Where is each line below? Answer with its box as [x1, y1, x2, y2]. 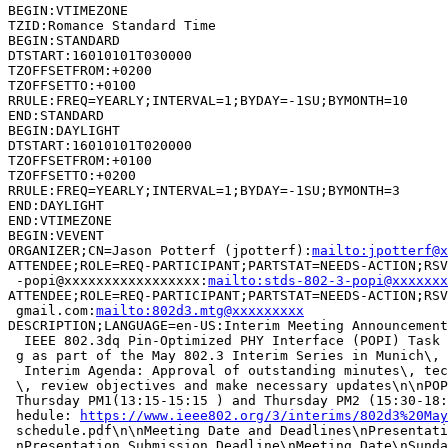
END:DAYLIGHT [8, 197, 104, 213]
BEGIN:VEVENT [8, 227, 104, 243]
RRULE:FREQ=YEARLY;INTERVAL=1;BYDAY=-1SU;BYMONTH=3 [8, 182, 400, 198]
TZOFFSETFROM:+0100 [8, 152, 152, 168]
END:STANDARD [8, 107, 104, 123]
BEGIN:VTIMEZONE [8, 2, 128, 18]
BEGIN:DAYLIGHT [8, 122, 120, 138]
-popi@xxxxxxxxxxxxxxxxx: [8, 272, 208, 288]
